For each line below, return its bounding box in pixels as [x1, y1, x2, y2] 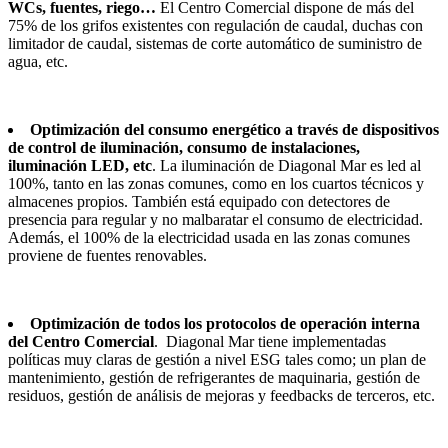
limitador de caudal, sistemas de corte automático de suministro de [8, 34, 422, 52]
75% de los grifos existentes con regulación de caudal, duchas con [8, 16, 423, 34]
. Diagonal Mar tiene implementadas [154, 332, 386, 350]
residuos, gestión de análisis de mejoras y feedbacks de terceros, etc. [8, 386, 435, 404]
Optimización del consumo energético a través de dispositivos [30, 120, 439, 138]
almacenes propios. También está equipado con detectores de [8, 192, 390, 210]
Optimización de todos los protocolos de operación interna [30, 314, 420, 332]
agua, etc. [8, 52, 68, 70]
